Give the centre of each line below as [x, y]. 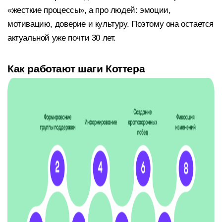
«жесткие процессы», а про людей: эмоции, [89, 10]
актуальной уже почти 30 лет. [62, 38]
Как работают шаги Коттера [76, 69]
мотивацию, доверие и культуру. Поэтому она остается [111, 24]
